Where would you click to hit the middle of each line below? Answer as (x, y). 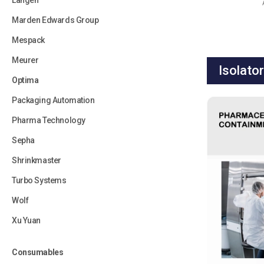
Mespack (29, 40)
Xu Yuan (27, 220)
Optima (25, 80)
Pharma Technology (49, 120)
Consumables (38, 252)
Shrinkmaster (37, 160)
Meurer (25, 60)
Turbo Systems (39, 180)
